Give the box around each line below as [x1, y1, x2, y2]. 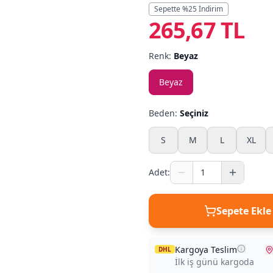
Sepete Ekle [216, 204, 271, 218]
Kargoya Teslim [175, 244, 237, 255]
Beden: [149, 107, 180, 119]
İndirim [197, 4, 223, 14]
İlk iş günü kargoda [175, 256, 254, 268]
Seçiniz [180, 107, 208, 119]
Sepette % [154, 4, 188, 14]
